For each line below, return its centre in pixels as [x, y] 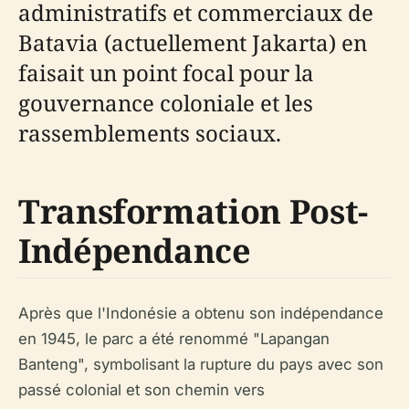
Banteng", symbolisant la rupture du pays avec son [201, 364]
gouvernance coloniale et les [166, 102]
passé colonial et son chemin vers [142, 389]
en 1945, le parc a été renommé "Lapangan [174, 338]
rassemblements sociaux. [150, 132]
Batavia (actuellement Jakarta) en [193, 42]
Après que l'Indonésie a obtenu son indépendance [201, 313]
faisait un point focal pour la [166, 72]
